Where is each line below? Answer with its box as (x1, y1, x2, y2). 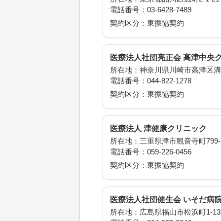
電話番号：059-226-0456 (110, 148, 191, 156)
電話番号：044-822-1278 (110, 77, 191, 85)
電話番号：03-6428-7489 (110, 6, 191, 14)
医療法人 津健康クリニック (110, 124, 207, 133)
